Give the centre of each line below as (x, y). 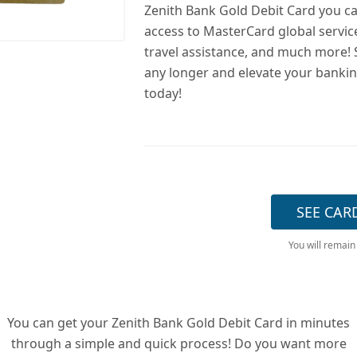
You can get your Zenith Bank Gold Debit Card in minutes (178, 323)
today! (163, 93)
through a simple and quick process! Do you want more (178, 343)
